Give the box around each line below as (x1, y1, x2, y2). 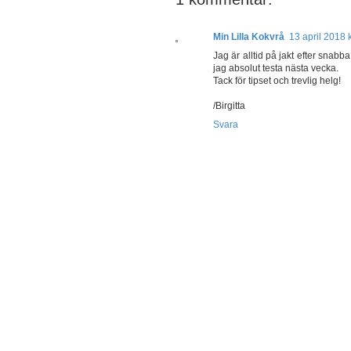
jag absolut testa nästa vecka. (213, 63, 338, 74)
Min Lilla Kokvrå (213, 31, 284, 43)
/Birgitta (213, 100, 245, 112)
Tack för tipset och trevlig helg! (213, 75, 341, 87)
